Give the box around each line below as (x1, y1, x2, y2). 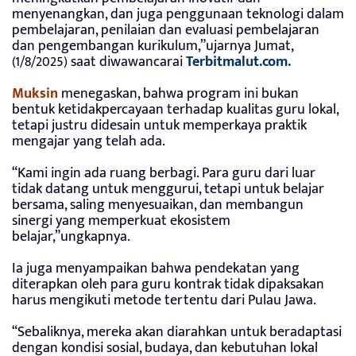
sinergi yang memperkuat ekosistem (12, 209, 230, 234)
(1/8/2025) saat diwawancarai (12, 50, 186, 75)
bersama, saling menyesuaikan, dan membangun (12, 193, 304, 218)
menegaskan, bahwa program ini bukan (58, 82, 299, 106)
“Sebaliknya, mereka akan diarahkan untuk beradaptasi (12, 320, 342, 345)
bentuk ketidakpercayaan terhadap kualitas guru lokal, (12, 98, 339, 122)
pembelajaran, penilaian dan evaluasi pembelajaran (12, 18, 319, 43)
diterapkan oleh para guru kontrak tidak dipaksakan (12, 273, 324, 297)
